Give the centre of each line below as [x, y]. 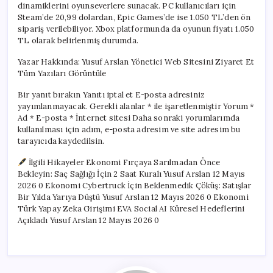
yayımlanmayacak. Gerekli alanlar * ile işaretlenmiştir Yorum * [136, 106]
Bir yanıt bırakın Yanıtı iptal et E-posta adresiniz [112, 94]
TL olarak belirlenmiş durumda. [78, 40]
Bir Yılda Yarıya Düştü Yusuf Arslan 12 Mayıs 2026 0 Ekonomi [133, 197]
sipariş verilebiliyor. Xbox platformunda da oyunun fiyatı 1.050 [136, 29]
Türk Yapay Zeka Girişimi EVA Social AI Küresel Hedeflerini [131, 208]
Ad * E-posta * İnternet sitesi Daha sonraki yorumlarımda [129, 118]
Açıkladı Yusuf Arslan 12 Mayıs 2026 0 [89, 220]
